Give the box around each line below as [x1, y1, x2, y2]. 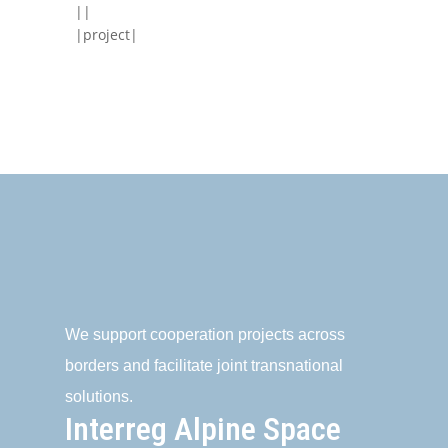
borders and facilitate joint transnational [64, 357, 343, 374]
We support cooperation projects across [64, 326, 345, 343]
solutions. [64, 388, 133, 405]
